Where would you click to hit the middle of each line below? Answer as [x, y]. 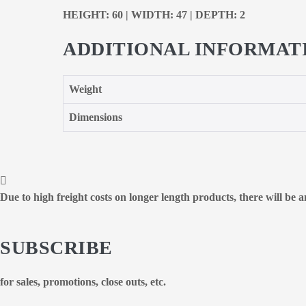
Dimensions [96, 117]
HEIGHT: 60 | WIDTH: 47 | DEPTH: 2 [154, 15]
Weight [85, 89]
